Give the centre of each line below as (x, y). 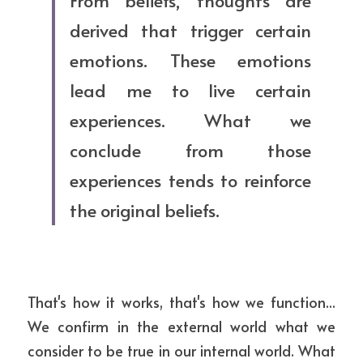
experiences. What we (190, 120)
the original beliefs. (145, 210)
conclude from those (190, 150)
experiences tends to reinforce (190, 180)
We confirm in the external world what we (181, 326)
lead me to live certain (190, 90)
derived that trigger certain (190, 30)
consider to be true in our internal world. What (181, 350)
